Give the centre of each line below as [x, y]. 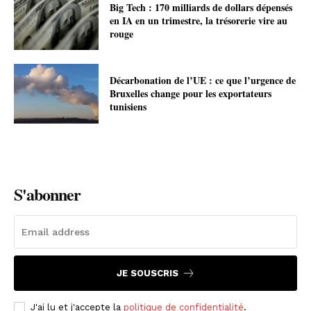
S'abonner [47, 194]
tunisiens [128, 107]
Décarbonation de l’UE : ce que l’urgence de [203, 81]
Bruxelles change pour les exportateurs [191, 94]
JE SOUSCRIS [147, 273]
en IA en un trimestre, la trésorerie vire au [199, 20]
